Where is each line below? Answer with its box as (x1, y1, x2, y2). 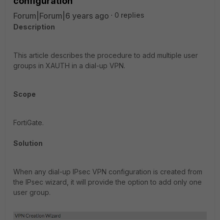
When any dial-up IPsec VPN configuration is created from (13, 167, 202, 176)
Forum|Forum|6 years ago (13, 11, 109, 21)
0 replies (114, 11, 144, 19)
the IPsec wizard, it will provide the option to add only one (13, 178, 202, 186)
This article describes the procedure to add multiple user (13, 51, 198, 59)
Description (13, 23, 55, 31)
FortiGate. (13, 118, 44, 127)
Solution (13, 139, 43, 147)
